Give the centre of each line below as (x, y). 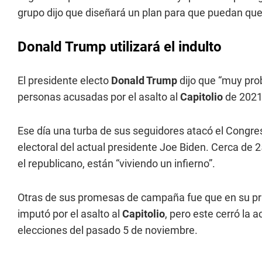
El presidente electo (64, 80)
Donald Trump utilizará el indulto (120, 47)
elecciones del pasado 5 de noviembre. (108, 230)
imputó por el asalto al (70, 214)
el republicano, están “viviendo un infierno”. (116, 163)
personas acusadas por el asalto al (99, 97)
